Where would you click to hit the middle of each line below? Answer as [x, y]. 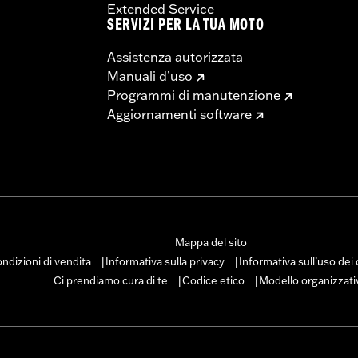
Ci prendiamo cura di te [111, 280]
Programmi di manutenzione [194, 95]
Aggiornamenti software [179, 114]
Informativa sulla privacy [165, 261]
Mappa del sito [211, 242]
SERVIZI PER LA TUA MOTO [186, 26]
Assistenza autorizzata [175, 56]
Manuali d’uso [150, 76]
